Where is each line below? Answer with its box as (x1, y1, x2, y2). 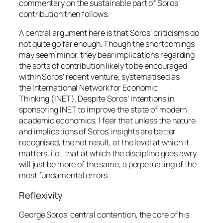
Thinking (19, 93, 50, 105)
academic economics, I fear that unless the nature (19, 115, 196, 126)
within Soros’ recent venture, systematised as (19, 71, 180, 83)
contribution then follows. (19, 8, 110, 20)
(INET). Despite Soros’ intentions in (49, 93, 174, 105)
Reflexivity (19, 188, 63, 202)
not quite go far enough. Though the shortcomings (19, 38, 195, 50)
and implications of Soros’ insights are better (19, 126, 176, 137)
